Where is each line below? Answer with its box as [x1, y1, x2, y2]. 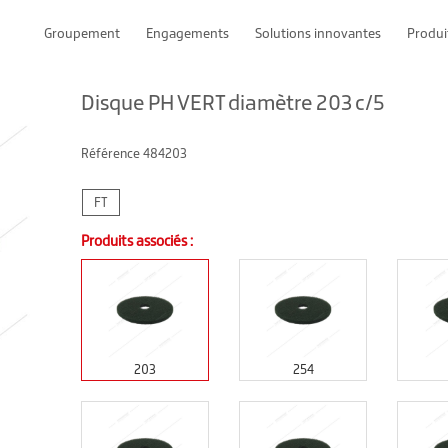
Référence [80, 145, 143, 162]
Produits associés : [80, 231, 193, 250]
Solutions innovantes [255, 24, 381, 42]
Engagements [146, 24, 229, 42]
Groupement [44, 24, 120, 42]
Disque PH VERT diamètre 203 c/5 [80, 88, 384, 116]
